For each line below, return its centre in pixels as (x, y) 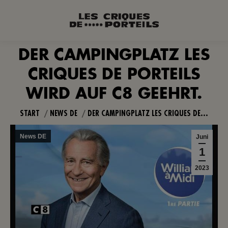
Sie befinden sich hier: (114, 82)
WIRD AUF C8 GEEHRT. (114, 94)
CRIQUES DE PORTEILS (114, 75)
